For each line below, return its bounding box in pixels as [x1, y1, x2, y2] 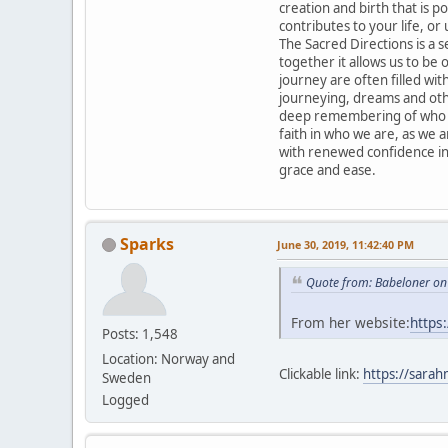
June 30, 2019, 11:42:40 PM [277, 236, 414, 252]
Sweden [102, 368, 151, 387]
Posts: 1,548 [102, 324, 178, 343]
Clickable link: [279, 365, 363, 384]
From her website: [291, 313, 410, 333]
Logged [102, 390, 149, 409]
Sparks [120, 232, 174, 255]
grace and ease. [279, 160, 376, 179]
